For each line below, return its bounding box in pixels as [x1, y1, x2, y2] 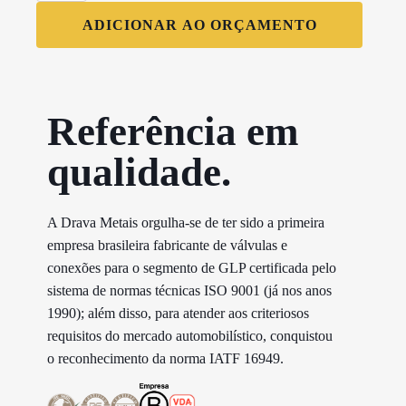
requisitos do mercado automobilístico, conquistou [47, 327, 333, 343]
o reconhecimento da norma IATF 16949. [47, 350, 284, 366]
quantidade [35, 31, 82, 44]
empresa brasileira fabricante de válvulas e [47, 237, 287, 253]
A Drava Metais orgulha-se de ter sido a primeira [47, 214, 324, 230]
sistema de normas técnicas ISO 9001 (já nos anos [47, 282, 332, 298]
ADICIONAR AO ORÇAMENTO [82, 16, 317, 33]
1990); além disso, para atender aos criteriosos [47, 304, 309, 321]
